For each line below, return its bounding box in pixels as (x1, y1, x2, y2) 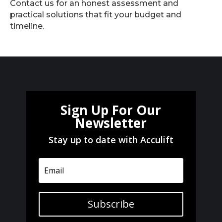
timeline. (10, 21, 44, 31)
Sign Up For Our (60, 101, 162, 119)
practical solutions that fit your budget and (10, 10, 181, 19)
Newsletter (75, 114, 147, 132)
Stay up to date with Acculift (48, 134, 173, 146)
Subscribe (87, 197, 134, 211)
